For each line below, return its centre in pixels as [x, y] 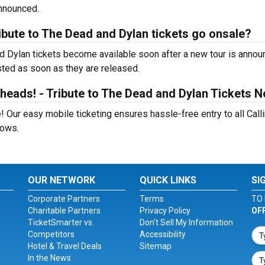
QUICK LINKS [168, 180]
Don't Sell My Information [186, 222]
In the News [50, 258]
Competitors [51, 234]
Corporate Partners [64, 199]
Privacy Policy [165, 211]
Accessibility [162, 234]
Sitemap [155, 246]
